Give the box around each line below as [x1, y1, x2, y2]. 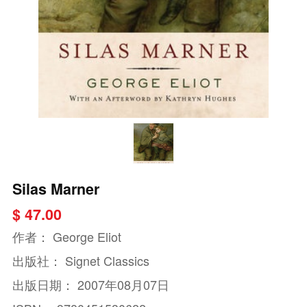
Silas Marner [12, 177, 99, 199]
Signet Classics [64, 251, 149, 269]
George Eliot [52, 227, 121, 245]
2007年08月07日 [77, 275, 169, 293]
